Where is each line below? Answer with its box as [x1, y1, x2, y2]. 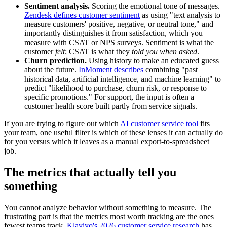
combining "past [143, 65, 198, 74]
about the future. [24, 65, 79, 74]
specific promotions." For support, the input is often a [24, 93, 194, 102]
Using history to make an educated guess [87, 56, 219, 65]
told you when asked [132, 47, 197, 56]
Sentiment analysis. [24, 2, 90, 11]
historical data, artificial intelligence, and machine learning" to [24, 74, 221, 84]
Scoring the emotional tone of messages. [90, 2, 220, 11]
